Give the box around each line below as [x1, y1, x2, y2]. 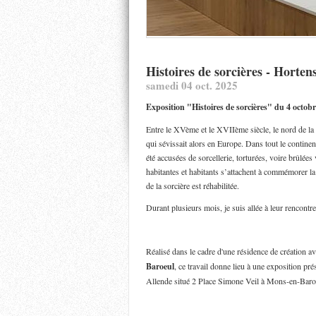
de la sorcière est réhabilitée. [146, 180, 239, 191]
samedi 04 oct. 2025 [146, 78, 238, 93]
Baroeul [146, 260, 174, 272]
